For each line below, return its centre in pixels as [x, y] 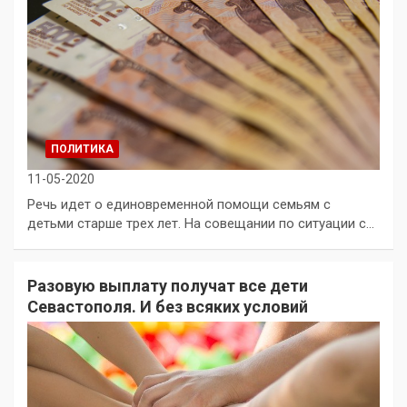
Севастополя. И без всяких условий [168, 306]
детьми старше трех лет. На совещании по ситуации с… [201, 223]
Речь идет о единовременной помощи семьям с [179, 204]
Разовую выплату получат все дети [168, 285]
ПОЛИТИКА [82, 149]
